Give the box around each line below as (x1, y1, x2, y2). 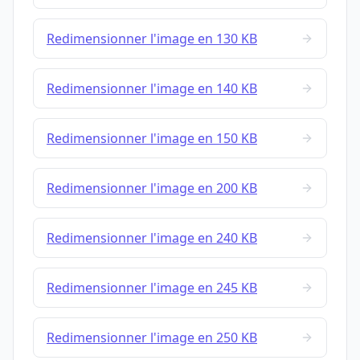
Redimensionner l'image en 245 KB (47, 279, 257, 297)
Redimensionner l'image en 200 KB (47, 179, 257, 198)
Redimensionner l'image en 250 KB (47, 329, 257, 347)
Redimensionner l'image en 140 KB (47, 80, 257, 98)
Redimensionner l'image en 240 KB (47, 229, 257, 247)
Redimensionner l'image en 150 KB (47, 129, 257, 148)
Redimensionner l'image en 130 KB (47, 30, 257, 48)
